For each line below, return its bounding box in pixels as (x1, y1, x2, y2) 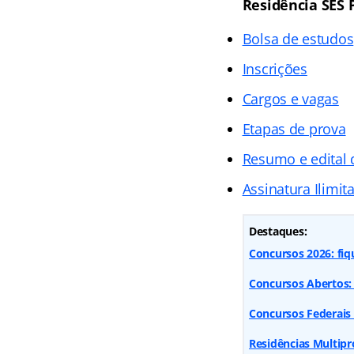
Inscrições (242, 58, 307, 78)
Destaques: (248, 223, 307, 239)
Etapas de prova (242, 119, 346, 138)
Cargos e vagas (242, 88, 339, 108)
